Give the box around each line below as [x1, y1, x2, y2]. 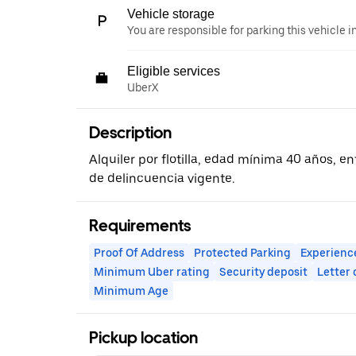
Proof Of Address [94, 246, 184, 259]
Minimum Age [94, 284, 168, 297]
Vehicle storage [127, 7, 215, 21]
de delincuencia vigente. [89, 171, 234, 186]
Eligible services [127, 64, 220, 78]
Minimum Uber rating [94, 265, 210, 278]
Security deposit [219, 265, 308, 278]
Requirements [89, 216, 191, 235]
